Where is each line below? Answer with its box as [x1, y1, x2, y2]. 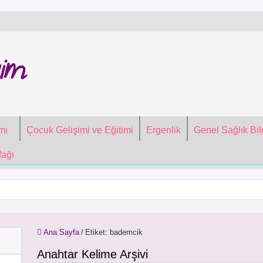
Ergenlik [146, 125, 181, 135]
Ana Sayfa [41, 228, 79, 237]
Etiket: [85, 228, 110, 237]
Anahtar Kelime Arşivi [36, 248, 148, 261]
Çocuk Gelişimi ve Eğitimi [26, 125, 133, 135]
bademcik [109, 228, 143, 237]
